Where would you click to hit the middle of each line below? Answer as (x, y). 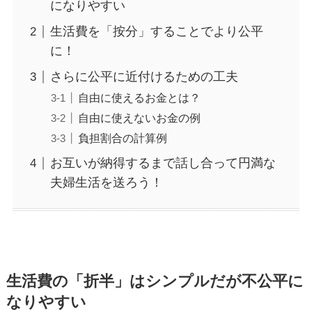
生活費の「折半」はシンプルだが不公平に (155, 281)
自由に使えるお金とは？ (139, 98)
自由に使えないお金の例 (139, 118)
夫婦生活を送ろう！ (106, 183)
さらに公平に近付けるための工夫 (144, 77)
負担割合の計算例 (122, 138)
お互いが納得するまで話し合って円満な (163, 163)
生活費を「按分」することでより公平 (156, 32)
